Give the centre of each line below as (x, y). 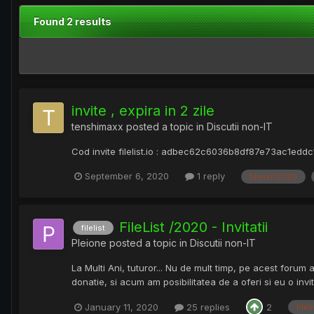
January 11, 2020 (122, 307)
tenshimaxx (97, 127)
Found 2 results (73, 22)
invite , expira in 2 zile (143, 111)
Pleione (89, 243)
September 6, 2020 (127, 176)
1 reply (210, 176)
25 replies (207, 307)
